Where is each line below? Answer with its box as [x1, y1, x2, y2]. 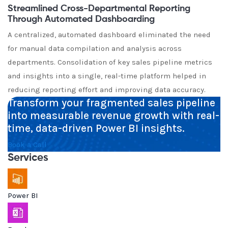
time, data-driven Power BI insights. [8, 122, 185, 134]
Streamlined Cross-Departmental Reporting [8, 4, 190, 13]
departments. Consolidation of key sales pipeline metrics [8, 58, 212, 67]
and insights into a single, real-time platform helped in [8, 71, 206, 80]
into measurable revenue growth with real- [8, 109, 219, 122]
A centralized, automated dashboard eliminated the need [8, 30, 211, 39]
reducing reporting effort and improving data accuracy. [8, 85, 206, 94]
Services [8, 153, 48, 163]
